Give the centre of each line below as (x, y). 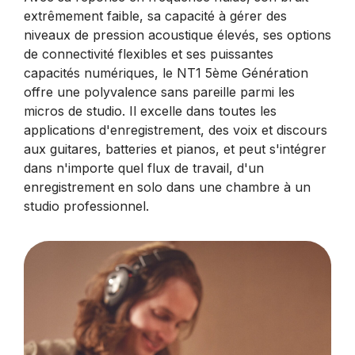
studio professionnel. (86, 206)
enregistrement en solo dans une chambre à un (167, 187)
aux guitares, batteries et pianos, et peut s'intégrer (175, 149)
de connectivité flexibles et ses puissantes (149, 54)
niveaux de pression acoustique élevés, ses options (177, 35)
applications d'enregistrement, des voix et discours (176, 130)
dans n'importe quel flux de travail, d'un (144, 168)
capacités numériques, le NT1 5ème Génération (166, 73)
